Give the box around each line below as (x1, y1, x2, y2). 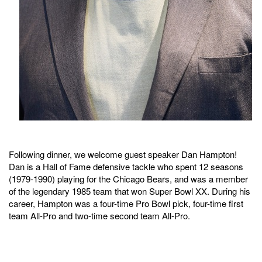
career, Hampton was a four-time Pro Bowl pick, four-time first (9, 197, 243, 210)
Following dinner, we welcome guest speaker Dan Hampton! (9, 148, 237, 161)
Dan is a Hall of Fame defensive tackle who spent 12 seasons (9, 160, 243, 173)
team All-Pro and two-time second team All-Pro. (9, 209, 190, 222)
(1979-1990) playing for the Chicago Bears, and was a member (9, 173, 248, 185)
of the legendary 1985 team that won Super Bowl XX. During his (9, 185, 250, 198)
